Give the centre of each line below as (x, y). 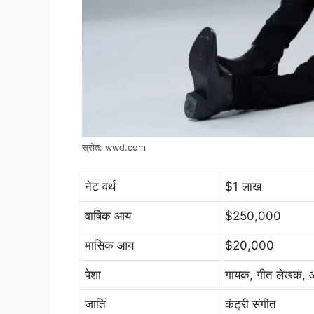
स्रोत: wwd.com (114, 147)
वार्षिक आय (108, 216)
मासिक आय (109, 246)
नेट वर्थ (100, 187)
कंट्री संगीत (251, 305)
